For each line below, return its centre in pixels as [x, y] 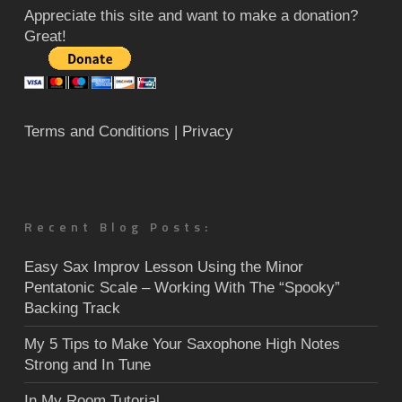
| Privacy [203, 132]
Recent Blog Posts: [118, 227]
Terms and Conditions [96, 132]
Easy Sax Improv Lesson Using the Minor [163, 267]
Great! [45, 37]
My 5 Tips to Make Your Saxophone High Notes [182, 345]
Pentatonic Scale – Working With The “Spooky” [182, 288]
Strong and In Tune [87, 365]
